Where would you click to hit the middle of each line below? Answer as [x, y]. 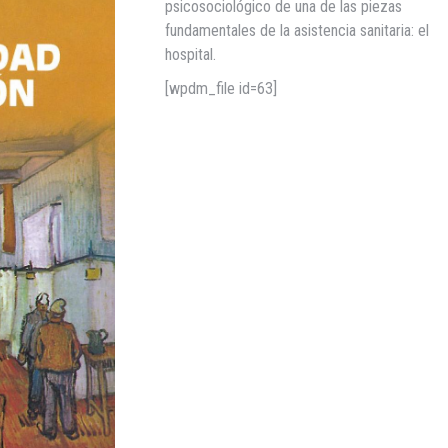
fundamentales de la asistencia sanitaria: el [297, 31]
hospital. [191, 55]
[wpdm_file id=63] [221, 89]
